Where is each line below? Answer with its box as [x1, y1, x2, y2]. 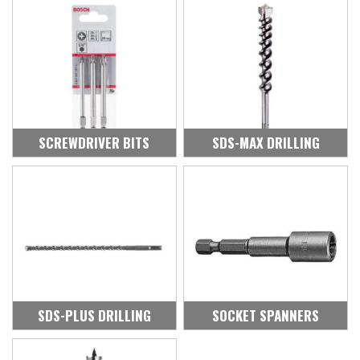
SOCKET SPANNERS [212, 305, 320, 326]
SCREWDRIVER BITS [39, 133, 150, 153]
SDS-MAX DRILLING [211, 133, 320, 153]
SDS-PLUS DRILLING [37, 305, 151, 326]
